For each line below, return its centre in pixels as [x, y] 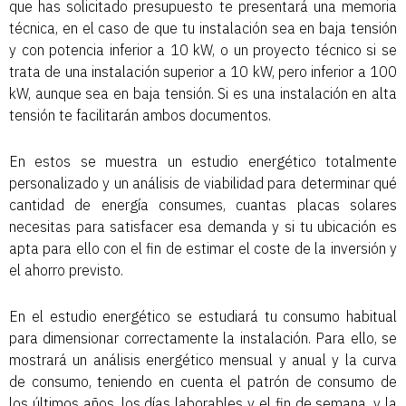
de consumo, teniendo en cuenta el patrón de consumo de [203, 382]
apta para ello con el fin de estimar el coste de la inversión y [203, 249]
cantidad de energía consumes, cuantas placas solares [203, 205]
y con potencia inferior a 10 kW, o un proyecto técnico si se [203, 50]
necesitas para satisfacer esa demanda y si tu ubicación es [203, 227]
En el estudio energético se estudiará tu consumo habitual [203, 317]
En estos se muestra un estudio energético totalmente [203, 162]
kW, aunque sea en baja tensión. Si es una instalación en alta [203, 94]
